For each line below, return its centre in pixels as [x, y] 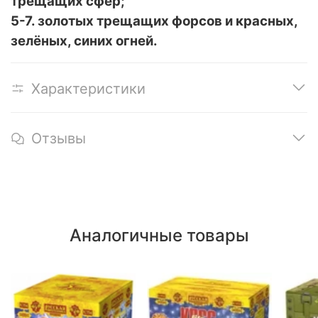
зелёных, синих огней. [84, 40]
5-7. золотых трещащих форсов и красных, [154, 21]
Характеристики [88, 88]
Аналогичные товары [159, 236]
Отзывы [59, 138]
